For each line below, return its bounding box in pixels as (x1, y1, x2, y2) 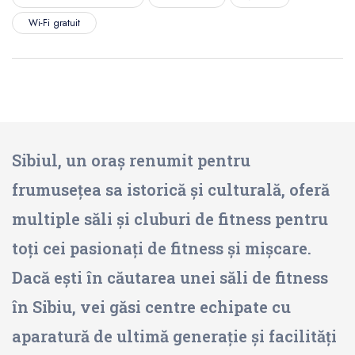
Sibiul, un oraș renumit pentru (12, 149, 250, 170)
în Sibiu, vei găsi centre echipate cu (12, 296, 291, 317)
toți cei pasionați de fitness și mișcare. (12, 237, 311, 258)
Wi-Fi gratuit (29, 15, 80, 30)
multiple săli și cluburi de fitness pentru (12, 208, 328, 229)
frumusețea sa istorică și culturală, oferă (12, 178, 330, 200)
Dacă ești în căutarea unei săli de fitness (12, 266, 328, 288)
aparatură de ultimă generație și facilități (12, 325, 337, 346)
